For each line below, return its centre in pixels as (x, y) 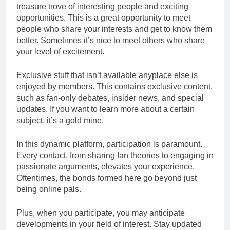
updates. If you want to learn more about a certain (106, 109)
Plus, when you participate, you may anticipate (101, 213)
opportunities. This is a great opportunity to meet (103, 18)
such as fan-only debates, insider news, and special (110, 98)
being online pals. (49, 189)
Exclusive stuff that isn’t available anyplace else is (107, 75)
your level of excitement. (60, 52)
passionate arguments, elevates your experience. (106, 167)
